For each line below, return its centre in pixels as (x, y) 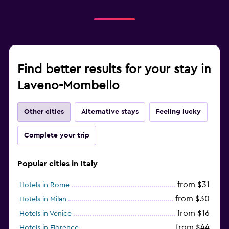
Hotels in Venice (45, 213)
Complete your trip (57, 135)
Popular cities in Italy (58, 163)
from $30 (192, 199)
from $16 (193, 213)
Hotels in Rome (44, 185)
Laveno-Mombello (68, 86)
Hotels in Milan (43, 199)
